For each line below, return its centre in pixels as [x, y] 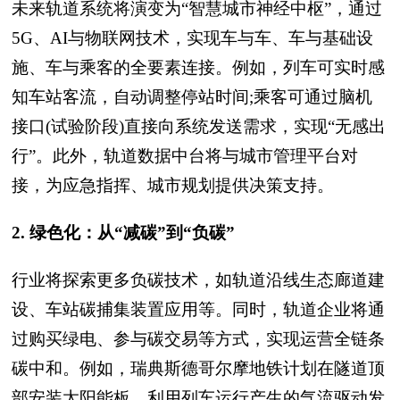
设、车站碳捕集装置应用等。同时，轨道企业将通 [198, 309]
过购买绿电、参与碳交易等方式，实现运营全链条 [198, 339]
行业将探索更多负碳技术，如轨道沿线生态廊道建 [198, 280]
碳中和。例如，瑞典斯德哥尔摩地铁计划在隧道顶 [198, 368]
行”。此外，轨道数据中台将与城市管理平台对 [185, 156]
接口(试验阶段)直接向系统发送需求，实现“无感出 [199, 126]
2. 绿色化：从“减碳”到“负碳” [123, 233]
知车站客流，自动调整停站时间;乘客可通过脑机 [192, 97]
